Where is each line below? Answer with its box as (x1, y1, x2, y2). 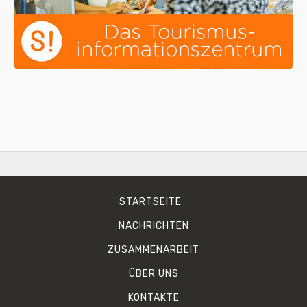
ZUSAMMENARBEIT (108, 244, 199, 256)
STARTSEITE (119, 196, 182, 208)
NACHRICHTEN (118, 220, 189, 232)
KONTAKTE (127, 292, 180, 304)
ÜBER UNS (128, 268, 179, 280)
